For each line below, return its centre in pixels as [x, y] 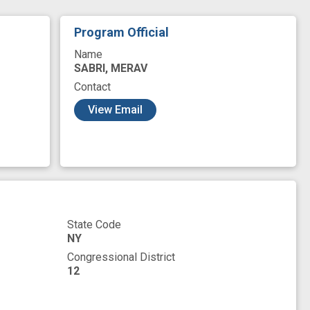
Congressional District [121, 257]
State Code [94, 225]
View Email [115, 110]
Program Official [121, 33]
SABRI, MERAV [110, 69]
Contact [92, 87]
